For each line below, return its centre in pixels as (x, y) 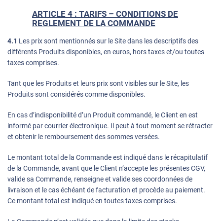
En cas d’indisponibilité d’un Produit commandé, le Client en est (103, 115)
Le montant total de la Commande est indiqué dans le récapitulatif (108, 158)
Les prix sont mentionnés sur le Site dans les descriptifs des (108, 41)
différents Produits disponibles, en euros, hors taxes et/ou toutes (106, 52)
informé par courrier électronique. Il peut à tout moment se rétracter (110, 126)
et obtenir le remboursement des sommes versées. (84, 137)
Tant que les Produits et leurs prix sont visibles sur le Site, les (98, 84)
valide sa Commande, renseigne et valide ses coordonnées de (100, 179)
